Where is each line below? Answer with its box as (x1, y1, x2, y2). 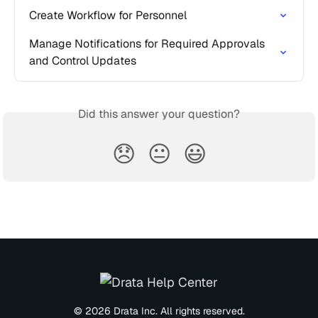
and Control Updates (29, 53, 136, 68)
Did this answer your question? (78, 106, 240, 121)
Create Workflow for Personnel (29, 7, 187, 23)
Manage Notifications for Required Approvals (29, 35, 268, 51)
